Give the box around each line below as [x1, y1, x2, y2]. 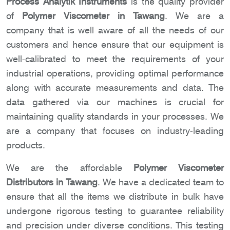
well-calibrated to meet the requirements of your [6, 53, 224, 65]
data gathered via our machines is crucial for [6, 97, 224, 108]
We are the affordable [6, 162, 133, 174]
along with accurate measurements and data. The [6, 82, 224, 93]
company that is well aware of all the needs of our [6, 25, 224, 36]
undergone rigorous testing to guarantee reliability [6, 205, 224, 217]
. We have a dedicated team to [98, 177, 224, 188]
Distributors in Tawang [6, 177, 98, 188]
